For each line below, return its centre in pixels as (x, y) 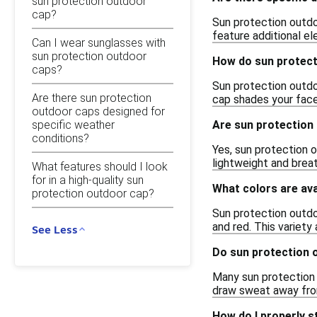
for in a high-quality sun (88, 180)
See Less (55, 229)
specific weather (73, 125)
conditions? (60, 138)
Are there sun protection (92, 98)
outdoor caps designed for (98, 111)
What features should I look (100, 166)
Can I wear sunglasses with (99, 42)
